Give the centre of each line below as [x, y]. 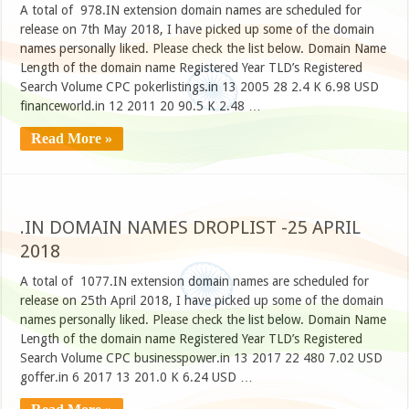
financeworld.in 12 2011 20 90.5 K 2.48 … [141, 106]
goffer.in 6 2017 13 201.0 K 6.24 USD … [137, 378]
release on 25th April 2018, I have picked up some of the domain [202, 301]
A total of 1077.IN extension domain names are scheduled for [195, 282]
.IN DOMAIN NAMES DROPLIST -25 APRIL [191, 228]
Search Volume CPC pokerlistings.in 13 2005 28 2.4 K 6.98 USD [200, 87]
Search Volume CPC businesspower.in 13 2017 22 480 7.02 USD [202, 358]
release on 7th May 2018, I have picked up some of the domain [198, 30]
